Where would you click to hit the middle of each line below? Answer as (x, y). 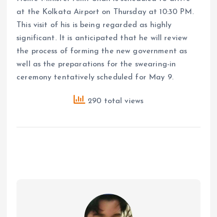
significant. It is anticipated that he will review (102, 38)
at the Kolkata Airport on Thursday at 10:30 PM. (105, 12)
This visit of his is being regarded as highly (94, 25)
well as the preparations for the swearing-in (96, 64)
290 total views (114, 101)
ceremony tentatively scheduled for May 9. (95, 77)
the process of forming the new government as (102, 51)
